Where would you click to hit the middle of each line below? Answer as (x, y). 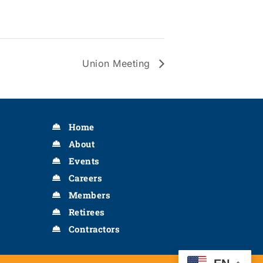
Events (84, 161)
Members (89, 195)
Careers (85, 178)
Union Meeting (118, 63)
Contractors (94, 229)
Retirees (87, 212)
